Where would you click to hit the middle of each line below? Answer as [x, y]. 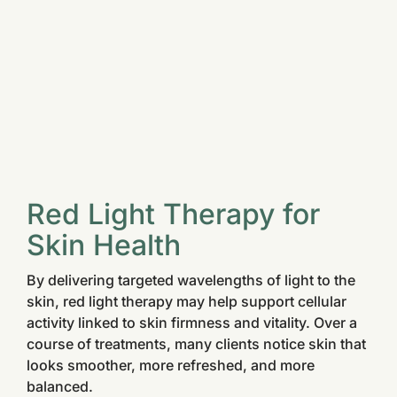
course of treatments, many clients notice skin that [196, 344]
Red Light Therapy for [173, 214]
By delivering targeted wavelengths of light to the [191, 280]
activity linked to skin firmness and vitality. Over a [192, 323]
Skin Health [104, 245]
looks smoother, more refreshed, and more [171, 365]
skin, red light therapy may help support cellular [187, 301]
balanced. [60, 386]
